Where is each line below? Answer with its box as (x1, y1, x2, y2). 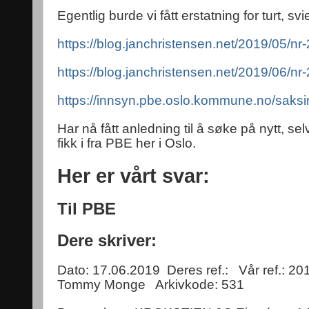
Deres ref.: (167, 263, 228, 277)
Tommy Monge (57, 277, 146, 292)
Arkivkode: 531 (155, 277, 244, 292)
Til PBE (57, 199, 116, 218)
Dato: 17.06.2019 (57, 263, 160, 277)
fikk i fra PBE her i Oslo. (57, 136, 196, 150)
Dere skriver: (57, 231, 157, 250)
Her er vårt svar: (57, 164, 210, 187)
